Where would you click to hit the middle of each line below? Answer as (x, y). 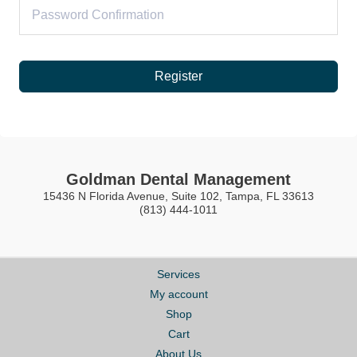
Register (178, 76)
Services (178, 274)
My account (178, 294)
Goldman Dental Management (178, 179)
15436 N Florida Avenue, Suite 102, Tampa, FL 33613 (178, 196)
